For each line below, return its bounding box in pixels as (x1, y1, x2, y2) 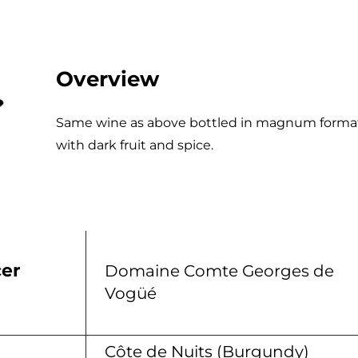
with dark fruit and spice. (56, 137, 213, 153)
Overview (56, 66, 159, 92)
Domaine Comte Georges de (105, 261, 334, 280)
